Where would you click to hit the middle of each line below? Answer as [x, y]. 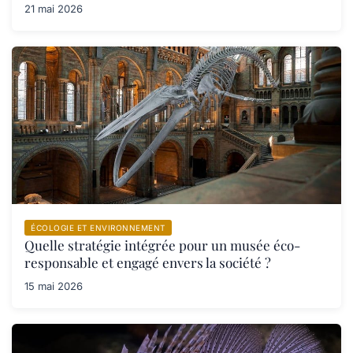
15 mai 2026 [54, 286]
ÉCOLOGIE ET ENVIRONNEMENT [98, 227]
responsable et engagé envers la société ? [148, 262]
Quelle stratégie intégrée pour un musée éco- [162, 245]
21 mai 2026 [54, 8]
